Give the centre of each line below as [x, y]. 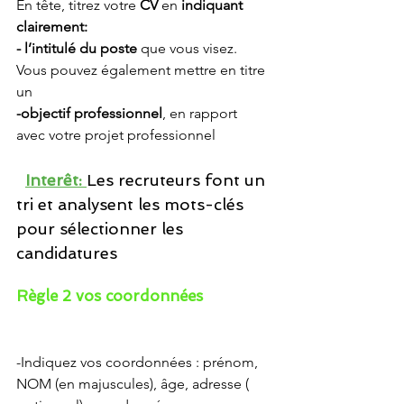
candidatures [69, 253]
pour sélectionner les [102, 229]
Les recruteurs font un [178, 180]
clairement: [52, 27]
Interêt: [56, 180]
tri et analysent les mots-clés [132, 204]
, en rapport [202, 113]
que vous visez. [191, 48]
